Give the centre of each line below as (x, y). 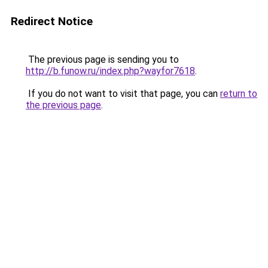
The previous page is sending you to (102, 60)
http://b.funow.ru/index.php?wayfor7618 (110, 71)
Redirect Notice (52, 21)
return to (239, 94)
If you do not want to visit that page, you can (123, 94)
